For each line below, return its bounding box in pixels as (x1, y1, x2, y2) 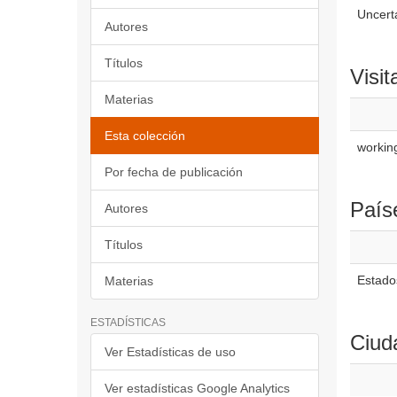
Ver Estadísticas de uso (105, 345, 236, 359)
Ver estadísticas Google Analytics (105, 381, 290, 395)
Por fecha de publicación (105, 165, 243, 179)
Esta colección (105, 128, 185, 143)
